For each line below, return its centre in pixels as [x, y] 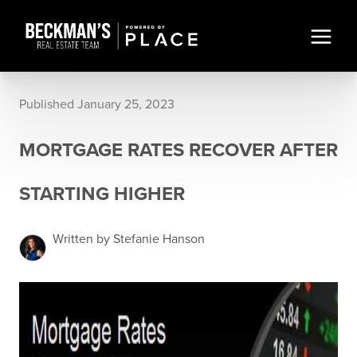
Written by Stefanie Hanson [129, 239]
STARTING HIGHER [102, 194]
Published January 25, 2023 [97, 104]
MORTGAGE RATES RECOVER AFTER [178, 150]
